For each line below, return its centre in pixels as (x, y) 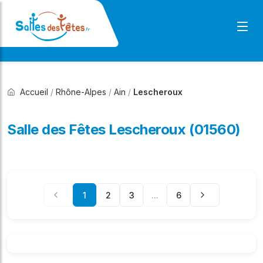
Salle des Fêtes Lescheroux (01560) (124, 129)
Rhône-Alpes (81, 92)
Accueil (34, 92)
